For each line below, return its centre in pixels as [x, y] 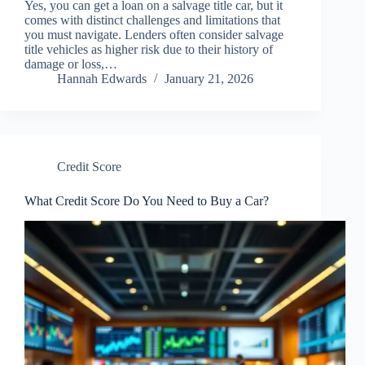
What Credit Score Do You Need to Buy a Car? [147, 201]
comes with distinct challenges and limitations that [152, 20]
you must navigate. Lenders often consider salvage [154, 35]
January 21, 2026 [209, 79]
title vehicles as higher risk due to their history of [149, 50]
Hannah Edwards [102, 79]
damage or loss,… [71, 64]
